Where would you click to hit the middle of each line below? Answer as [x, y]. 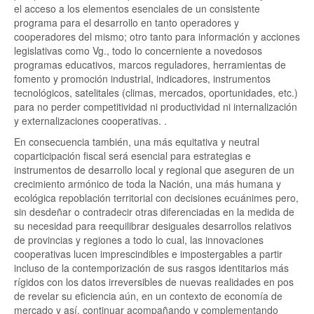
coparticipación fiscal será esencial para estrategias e [132, 156]
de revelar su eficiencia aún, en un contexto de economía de [148, 296]
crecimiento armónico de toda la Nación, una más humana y [148, 184]
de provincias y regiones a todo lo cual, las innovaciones [139, 240]
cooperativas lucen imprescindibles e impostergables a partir [148, 254]
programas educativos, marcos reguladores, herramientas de [150, 64]
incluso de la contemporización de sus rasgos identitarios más [151, 268]
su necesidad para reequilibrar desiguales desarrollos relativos [153, 226]
